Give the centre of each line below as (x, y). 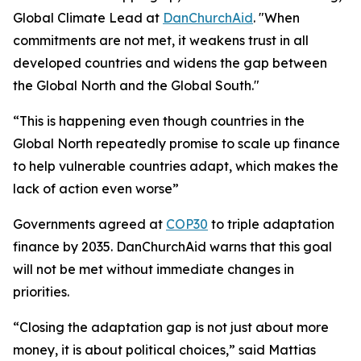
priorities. (41, 292)
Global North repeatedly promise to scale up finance (176, 144)
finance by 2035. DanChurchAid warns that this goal (172, 247)
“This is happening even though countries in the (159, 121)
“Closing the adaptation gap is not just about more (171, 328)
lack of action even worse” (96, 189)
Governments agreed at (89, 224)
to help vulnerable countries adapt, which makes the (176, 166)
